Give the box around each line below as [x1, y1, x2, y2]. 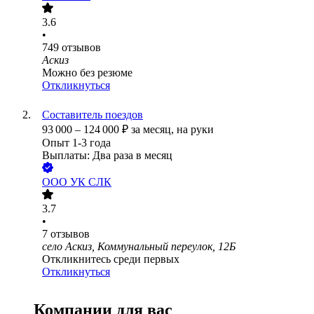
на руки [177, 123, 214, 136]
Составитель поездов [42, 109, 143, 121]
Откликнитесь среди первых [42, 253, 179, 266]
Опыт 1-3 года [42, 137, 111, 149]
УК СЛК [70, 176, 111, 189]
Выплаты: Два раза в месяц [42, 149, 172, 162]
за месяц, [131, 123, 177, 136]
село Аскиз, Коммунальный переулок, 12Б [42, 240, 235, 253]
